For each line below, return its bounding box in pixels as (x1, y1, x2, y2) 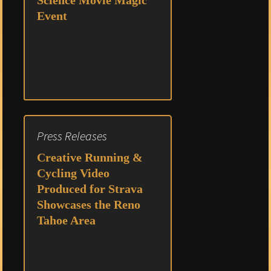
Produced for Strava (37, 182, 143, 195)
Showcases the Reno (37, 198, 140, 211)
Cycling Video (37, 166, 109, 180)
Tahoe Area (37, 214, 96, 227)
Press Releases (37, 128, 107, 143)
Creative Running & (37, 151, 143, 164)
